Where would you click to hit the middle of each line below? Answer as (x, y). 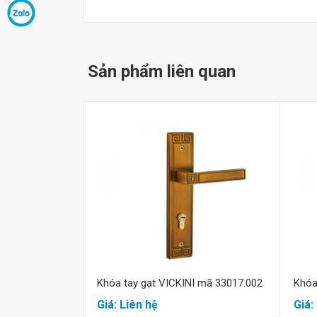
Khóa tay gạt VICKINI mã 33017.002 (180, 283)
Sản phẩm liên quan (162, 72)
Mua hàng (180, 191)
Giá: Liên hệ (127, 305)
